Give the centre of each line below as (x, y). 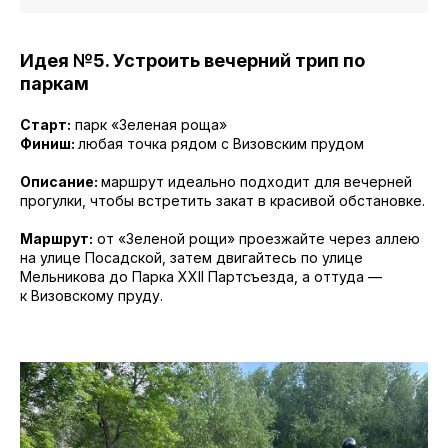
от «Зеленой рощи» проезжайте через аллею (256, 238)
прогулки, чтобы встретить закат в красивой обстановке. (222, 200)
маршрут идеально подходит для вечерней (256, 181)
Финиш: (49, 143)
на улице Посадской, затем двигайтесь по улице (191, 257)
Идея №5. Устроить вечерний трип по (192, 60)
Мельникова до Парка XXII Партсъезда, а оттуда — (201, 276)
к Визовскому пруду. (91, 295)
